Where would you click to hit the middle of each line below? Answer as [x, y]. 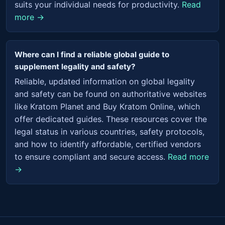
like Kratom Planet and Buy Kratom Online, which [107, 106]
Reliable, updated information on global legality [105, 81]
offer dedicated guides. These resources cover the [111, 119]
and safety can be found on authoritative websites [110, 94]
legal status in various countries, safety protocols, [109, 131]
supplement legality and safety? [75, 66]
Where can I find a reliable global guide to [92, 54]
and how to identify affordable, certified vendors [108, 144]
